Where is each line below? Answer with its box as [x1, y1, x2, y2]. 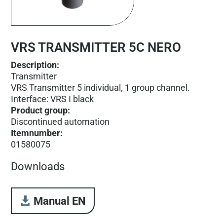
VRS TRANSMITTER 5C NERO [11, 39, 182, 55]
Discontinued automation [11, 116, 110, 127]
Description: [11, 59, 60, 70]
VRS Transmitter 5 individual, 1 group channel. [11, 82, 190, 93]
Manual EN [34, 194, 86, 207]
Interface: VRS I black [11, 93, 94, 104]
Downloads [11, 160, 65, 173]
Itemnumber [11, 127, 61, 138]
